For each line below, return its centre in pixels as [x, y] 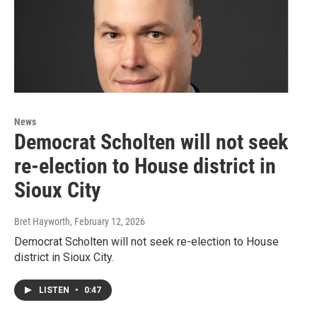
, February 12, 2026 [108, 222]
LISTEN [55, 290]
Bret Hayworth [42, 222]
